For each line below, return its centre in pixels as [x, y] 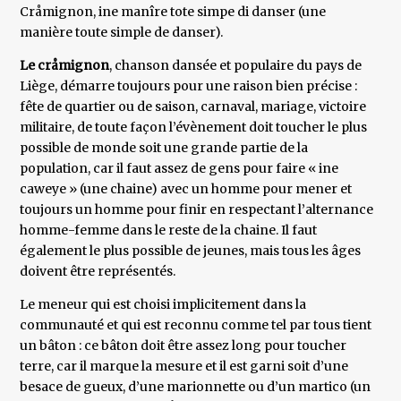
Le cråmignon [65, 66]
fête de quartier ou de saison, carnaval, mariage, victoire [193, 107]
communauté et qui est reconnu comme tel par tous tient [196, 325]
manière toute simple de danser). [122, 33]
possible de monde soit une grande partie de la [164, 148]
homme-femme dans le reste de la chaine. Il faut [169, 230]
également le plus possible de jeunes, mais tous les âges [191, 251]
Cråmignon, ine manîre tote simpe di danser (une [173, 12]
